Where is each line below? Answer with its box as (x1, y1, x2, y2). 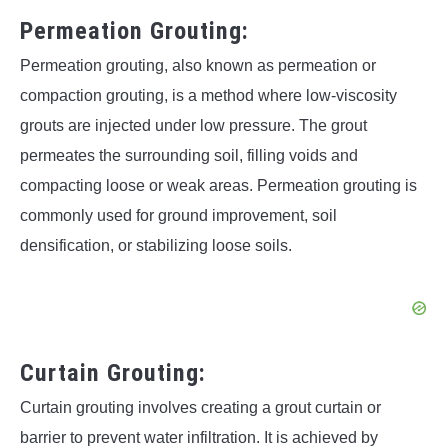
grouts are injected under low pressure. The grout (20, 116, 367, 134)
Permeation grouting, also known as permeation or (20, 56, 376, 74)
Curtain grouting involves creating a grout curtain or (20, 398, 381, 416)
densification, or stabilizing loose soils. (20, 236, 292, 254)
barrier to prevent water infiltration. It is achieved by (20, 428, 378, 446)
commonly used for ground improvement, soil (20, 206, 337, 224)
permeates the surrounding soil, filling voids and (20, 146, 358, 164)
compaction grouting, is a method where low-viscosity (20, 86, 397, 104)
